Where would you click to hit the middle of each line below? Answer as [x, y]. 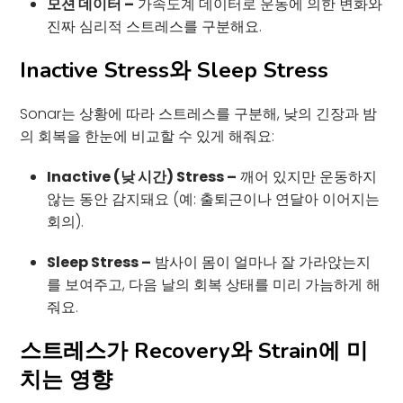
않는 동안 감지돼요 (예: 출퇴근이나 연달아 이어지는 [214, 199]
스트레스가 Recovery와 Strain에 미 [194, 350]
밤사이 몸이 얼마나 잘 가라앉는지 [261, 262]
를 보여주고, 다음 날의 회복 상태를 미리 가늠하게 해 [214, 284]
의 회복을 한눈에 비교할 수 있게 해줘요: [148, 136]
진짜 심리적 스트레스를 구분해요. [155, 26]
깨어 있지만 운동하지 [307, 176]
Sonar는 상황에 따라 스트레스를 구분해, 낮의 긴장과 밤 [199, 113]
